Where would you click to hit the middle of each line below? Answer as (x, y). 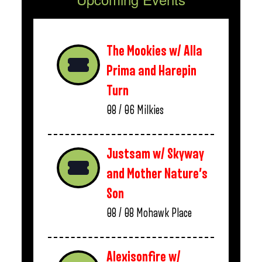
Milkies (150, 110)
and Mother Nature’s (157, 174)
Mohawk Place (164, 213)
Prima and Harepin (151, 71)
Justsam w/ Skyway (155, 154)
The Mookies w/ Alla (154, 51)
